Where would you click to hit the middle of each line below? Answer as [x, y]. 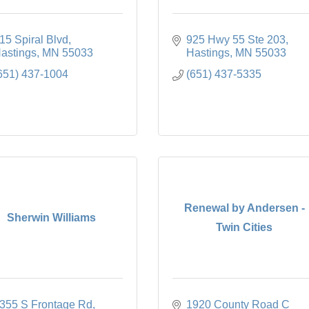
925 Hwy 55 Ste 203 [236, 40]
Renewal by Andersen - [244, 208]
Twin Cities [244, 227]
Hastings [208, 53]
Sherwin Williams [51, 217]
